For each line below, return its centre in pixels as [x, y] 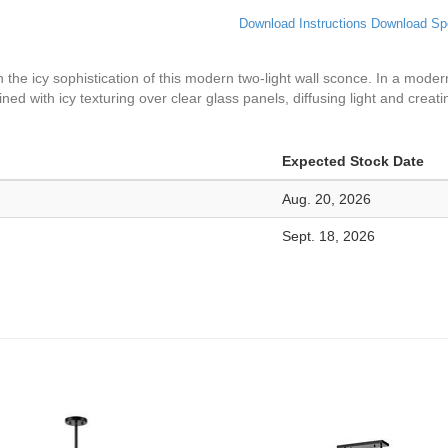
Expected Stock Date [353, 161]
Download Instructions [303, 23]
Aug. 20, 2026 [326, 199]
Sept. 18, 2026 [328, 236]
